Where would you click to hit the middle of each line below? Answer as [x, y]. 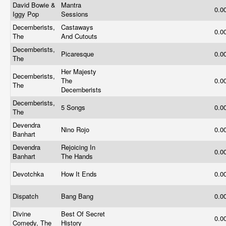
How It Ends [80, 174]
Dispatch [26, 196]
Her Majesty [79, 71]
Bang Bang [78, 196]
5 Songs [74, 107]
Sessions [76, 14]
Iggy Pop [27, 14]
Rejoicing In [78, 147]
